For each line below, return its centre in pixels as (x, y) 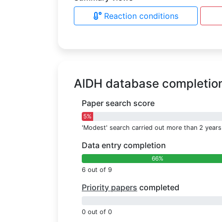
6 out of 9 (97, 170)
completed (158, 188)
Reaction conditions (141, 16)
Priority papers (124, 188)
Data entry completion (124, 145)
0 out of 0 (97, 212)
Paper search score (118, 103)
